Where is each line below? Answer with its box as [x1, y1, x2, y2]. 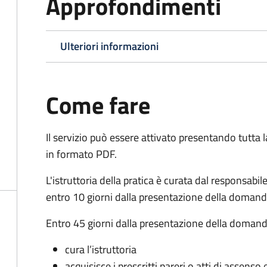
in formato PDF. [46, 146, 117, 162]
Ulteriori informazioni [60, 38, 159, 54]
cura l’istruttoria [65, 241, 136, 257]
